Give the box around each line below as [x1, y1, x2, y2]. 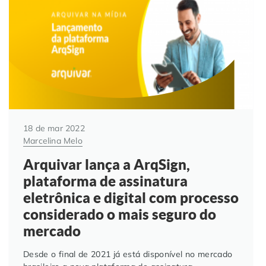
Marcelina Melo [23, 135, 83, 147]
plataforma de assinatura [23, 172, 188, 189]
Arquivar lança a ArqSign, [23, 156, 190, 173]
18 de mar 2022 [23, 123, 85, 134]
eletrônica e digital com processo [23, 189, 239, 206]
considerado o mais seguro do [23, 205, 216, 223]
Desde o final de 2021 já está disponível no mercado [23, 248, 233, 259]
